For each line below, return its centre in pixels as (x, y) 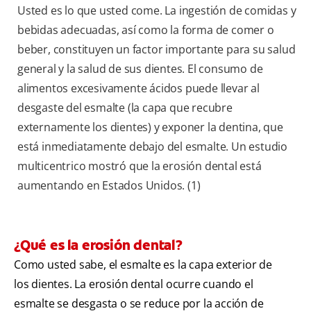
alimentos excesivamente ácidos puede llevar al (138, 89)
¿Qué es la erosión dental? (98, 245)
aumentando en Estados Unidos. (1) (109, 186)
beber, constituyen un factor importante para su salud (157, 50)
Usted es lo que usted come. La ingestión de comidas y (157, 11)
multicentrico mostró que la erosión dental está (140, 166)
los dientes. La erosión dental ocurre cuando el (134, 284)
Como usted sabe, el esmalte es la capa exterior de (143, 265)
